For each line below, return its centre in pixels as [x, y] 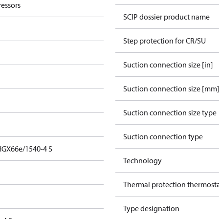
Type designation [151, 208]
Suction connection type [163, 136]
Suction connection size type [170, 112]
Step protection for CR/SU [164, 41]
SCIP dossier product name [166, 17]
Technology [142, 160]
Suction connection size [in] [168, 65]
